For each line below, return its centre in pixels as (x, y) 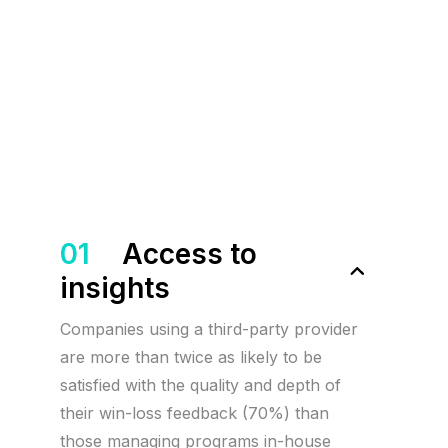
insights (115, 288)
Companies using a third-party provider (209, 329)
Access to (189, 254)
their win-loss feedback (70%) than (194, 413)
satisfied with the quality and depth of (200, 385)
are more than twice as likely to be (191, 357)
